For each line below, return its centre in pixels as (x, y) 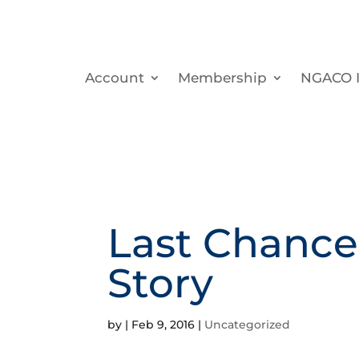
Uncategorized (248, 324)
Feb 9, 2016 (163, 324)
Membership (223, 77)
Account (115, 77)
